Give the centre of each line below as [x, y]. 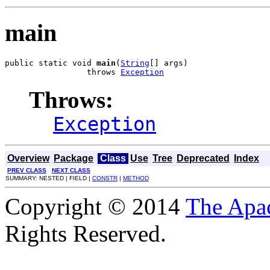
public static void [51, 63]
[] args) [169, 63]
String [135, 63]
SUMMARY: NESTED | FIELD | [49, 178]
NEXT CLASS [71, 171]
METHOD [136, 178]
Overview [28, 159]
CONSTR [105, 178]
